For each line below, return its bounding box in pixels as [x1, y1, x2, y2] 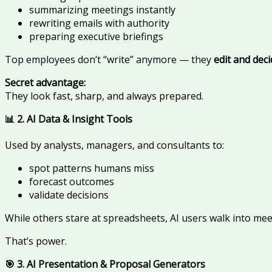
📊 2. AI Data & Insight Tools [5, 112, 132, 126]
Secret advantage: [5, 76, 86, 90]
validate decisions [29, 188, 109, 202]
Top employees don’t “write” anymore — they [5, 53, 214, 67]
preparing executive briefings [29, 30, 163, 44]
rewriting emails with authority [29, 16, 169, 30]
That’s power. [5, 234, 67, 248]
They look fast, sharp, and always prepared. [5, 89, 203, 103]
